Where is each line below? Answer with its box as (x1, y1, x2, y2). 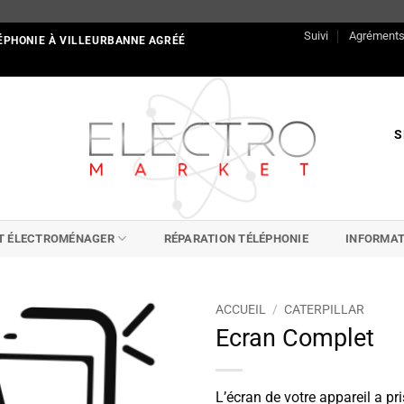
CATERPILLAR (284, 302, 365, 317)
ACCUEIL (216, 302, 266, 317)
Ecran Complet (216, 323, 374, 353)
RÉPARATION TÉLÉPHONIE (163, 232, 308, 245)
